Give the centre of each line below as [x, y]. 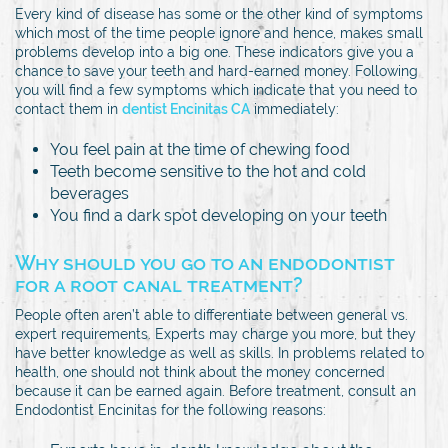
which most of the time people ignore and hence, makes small [219, 32]
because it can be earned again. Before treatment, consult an [215, 390]
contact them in [68, 108]
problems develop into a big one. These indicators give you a [214, 51]
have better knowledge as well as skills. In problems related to [219, 352]
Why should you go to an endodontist [205, 262]
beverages [89, 193]
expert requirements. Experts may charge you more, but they [215, 333]
